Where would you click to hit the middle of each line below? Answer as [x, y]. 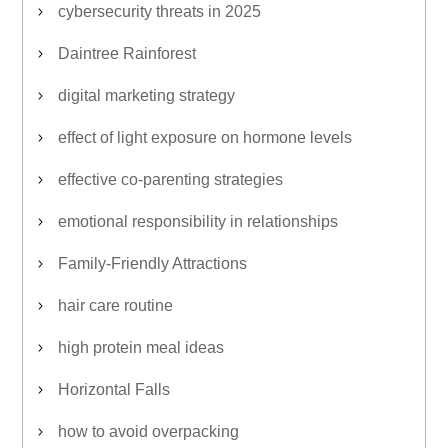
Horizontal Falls [114, 389]
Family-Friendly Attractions [152, 263]
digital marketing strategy [146, 95]
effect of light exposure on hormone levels [205, 137]
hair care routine [115, 305]
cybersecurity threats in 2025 [159, 11]
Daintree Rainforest [127, 53]
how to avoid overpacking [148, 431]
